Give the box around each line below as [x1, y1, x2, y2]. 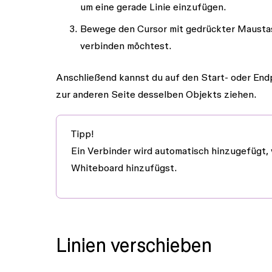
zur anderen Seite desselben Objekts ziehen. [56, 88, 257, 100]
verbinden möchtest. [80, 39, 172, 51]
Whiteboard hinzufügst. [71, 161, 177, 173]
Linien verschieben [56, 234, 212, 256]
